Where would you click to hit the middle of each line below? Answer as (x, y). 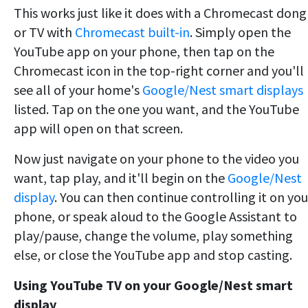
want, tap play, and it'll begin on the (121, 177)
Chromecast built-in (132, 32)
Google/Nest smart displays (223, 89)
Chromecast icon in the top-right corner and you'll (159, 70)
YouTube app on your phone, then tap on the (144, 51)
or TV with (44, 32)
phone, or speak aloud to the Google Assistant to (155, 216)
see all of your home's (78, 89)
